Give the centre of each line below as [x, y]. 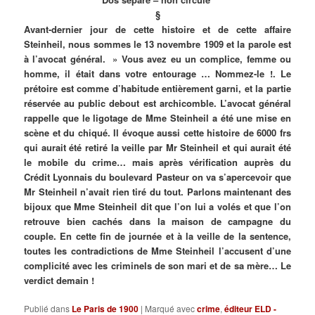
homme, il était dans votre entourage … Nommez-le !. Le [157, 73]
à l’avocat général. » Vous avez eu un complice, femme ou [157, 58]
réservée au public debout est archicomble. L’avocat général [157, 103]
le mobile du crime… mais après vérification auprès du [157, 162]
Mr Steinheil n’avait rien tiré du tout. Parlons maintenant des [157, 191]
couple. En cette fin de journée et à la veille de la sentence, [157, 236]
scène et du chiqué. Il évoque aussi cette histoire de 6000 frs [157, 132]
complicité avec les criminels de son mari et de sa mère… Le [157, 265]
